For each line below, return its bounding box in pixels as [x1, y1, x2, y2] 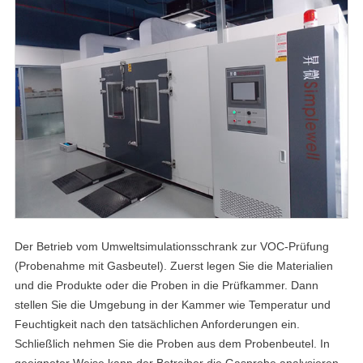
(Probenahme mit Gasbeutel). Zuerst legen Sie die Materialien [14, 258, 333, 272]
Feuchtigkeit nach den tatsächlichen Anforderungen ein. [14, 317, 300, 331]
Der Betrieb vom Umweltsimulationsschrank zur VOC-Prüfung [14, 239, 329, 253]
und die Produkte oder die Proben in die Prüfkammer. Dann [14, 278, 318, 292]
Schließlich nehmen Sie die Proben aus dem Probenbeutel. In [14, 336, 330, 350]
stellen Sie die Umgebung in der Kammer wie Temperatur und [14, 297, 331, 311]
